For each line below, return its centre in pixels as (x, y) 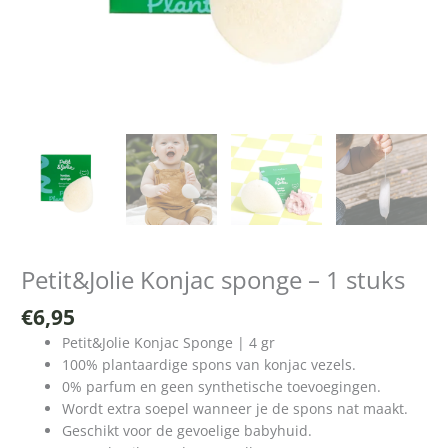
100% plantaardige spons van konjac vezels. (209, 364)
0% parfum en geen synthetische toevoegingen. (222, 386)
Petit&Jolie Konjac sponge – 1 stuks (213, 280)
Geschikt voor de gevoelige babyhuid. (187, 430)
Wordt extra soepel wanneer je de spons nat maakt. (235, 408)
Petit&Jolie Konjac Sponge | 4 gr (169, 342)
